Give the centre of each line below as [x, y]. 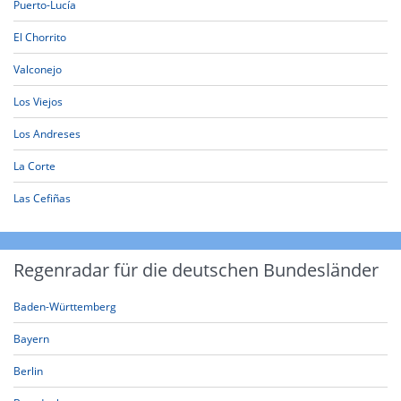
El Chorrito [40, 37]
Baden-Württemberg [65, 307]
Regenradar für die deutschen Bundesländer [196, 270]
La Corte [34, 166]
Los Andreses [47, 134]
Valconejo [38, 69]
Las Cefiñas [42, 198]
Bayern [31, 339]
